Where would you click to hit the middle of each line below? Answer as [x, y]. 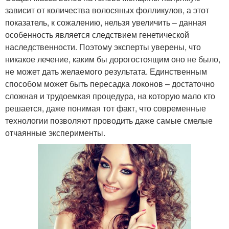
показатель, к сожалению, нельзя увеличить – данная [106, 22]
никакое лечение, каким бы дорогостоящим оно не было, [113, 59]
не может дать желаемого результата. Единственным [106, 72]
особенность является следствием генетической [97, 35]
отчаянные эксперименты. [55, 133]
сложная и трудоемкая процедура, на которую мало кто [110, 96]
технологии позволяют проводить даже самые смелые [109, 121]
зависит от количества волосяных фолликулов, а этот [107, 10]
